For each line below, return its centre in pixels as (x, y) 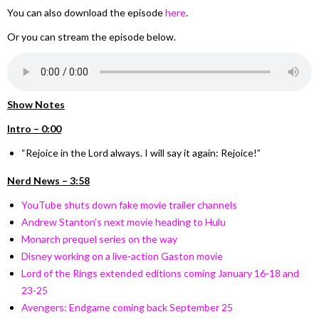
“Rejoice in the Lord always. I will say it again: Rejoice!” (141, 153)
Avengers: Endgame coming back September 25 (127, 308)
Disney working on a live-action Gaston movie (122, 256)
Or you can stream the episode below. (91, 37)
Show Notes (36, 105)
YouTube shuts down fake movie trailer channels (129, 205)
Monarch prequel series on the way (99, 239)
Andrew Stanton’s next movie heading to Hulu (124, 222)
